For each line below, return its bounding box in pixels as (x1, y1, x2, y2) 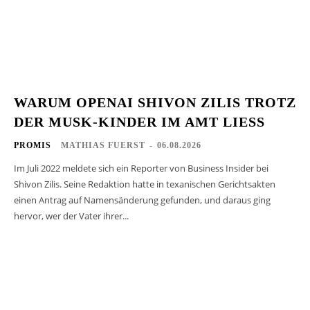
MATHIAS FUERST (61, 140, 145, 150)
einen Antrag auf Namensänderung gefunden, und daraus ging (14, 193, 271, 206)
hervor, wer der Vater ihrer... (14, 209, 129, 222)
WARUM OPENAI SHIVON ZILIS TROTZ (14, 94, 296, 110)
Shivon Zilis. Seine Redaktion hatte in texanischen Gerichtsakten (14, 177, 275, 190)
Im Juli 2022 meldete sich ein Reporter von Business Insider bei (14, 161, 268, 174)
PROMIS (14, 140, 51, 150)
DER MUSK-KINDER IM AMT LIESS (14, 113, 257, 129)
